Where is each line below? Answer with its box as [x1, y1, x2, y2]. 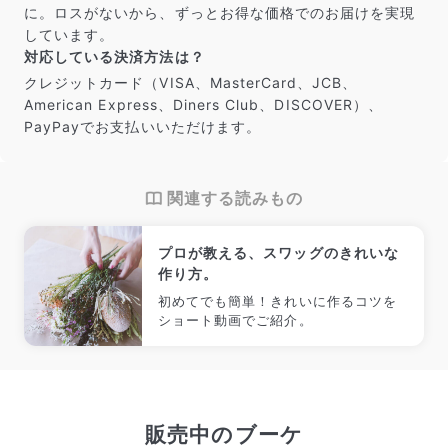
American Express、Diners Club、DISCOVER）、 [24, 95, 383, 113]
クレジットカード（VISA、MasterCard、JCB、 [24, 73, 358, 91]
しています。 [24, 25, 115, 43]
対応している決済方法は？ [24, 47, 205, 65]
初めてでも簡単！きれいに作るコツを [158, 292, 397, 309]
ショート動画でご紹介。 [158, 311, 313, 328]
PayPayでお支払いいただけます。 [24, 117, 261, 135]
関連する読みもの [166, 187, 304, 208]
